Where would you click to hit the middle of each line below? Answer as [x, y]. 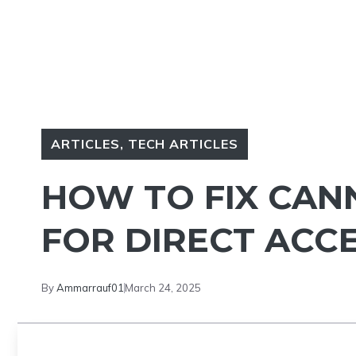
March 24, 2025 [163, 288]
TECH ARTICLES [183, 144]
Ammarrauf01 [90, 288]
